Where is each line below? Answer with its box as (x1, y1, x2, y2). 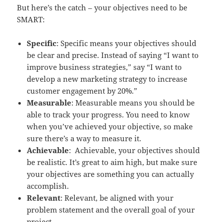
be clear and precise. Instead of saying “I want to (27, 50, 199, 60)
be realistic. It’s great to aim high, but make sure (27, 157, 198, 167)
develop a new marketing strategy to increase (27, 73, 188, 84)
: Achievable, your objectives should (69, 145, 200, 155)
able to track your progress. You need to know (27, 109, 190, 119)
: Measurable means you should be (71, 97, 195, 108)
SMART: (17, 14, 45, 24)
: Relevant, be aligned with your (60, 192, 174, 203)
